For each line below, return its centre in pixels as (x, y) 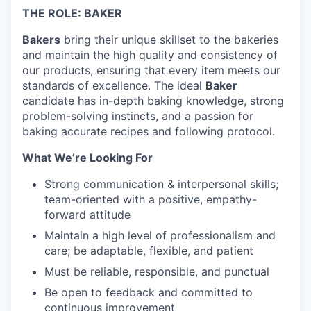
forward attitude (87, 215)
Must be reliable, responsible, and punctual (157, 271)
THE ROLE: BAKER (72, 13)
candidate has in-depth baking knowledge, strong (153, 101)
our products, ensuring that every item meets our (151, 70)
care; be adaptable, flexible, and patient (149, 251)
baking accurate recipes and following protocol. (149, 131)
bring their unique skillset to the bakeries (169, 40)
